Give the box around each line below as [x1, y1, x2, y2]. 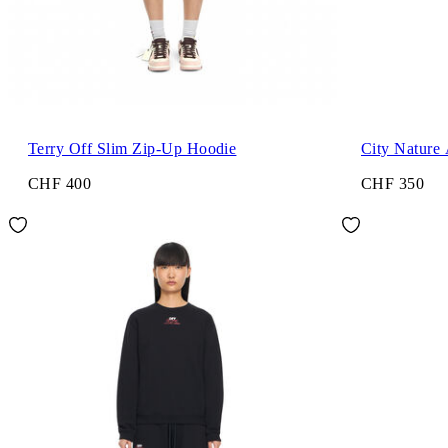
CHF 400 [28, 175, 92, 193]
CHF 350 [361, 175, 425, 193]
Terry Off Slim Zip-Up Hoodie [28, 140, 237, 158]
